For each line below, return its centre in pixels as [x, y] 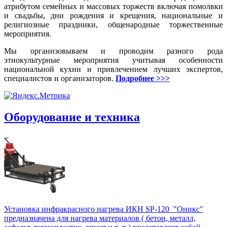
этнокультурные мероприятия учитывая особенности [113, 60]
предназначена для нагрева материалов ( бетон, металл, [100, 218]
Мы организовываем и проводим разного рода [113, 51]
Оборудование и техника [72, 117]
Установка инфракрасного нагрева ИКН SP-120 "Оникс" [104, 209]
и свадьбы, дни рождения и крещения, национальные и [113, 15]
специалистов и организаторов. [60, 78]
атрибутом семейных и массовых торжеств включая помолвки [113, 6]
